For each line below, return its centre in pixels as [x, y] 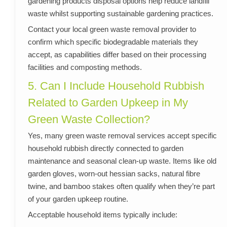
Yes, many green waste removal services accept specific [122, 136]
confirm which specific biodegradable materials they [113, 42]
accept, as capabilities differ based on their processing [117, 55]
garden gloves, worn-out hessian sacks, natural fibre [114, 174]
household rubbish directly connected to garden [105, 148]
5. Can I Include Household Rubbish [116, 86]
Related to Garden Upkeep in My [108, 103]
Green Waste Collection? [89, 120]
